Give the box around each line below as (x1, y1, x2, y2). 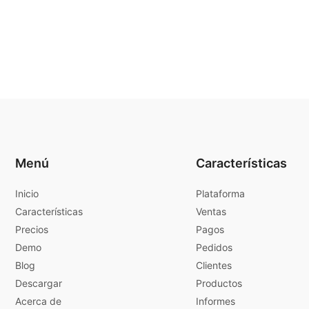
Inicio (15, 187, 39, 199)
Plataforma (196, 187, 245, 199)
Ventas (196, 205, 226, 217)
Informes (196, 295, 235, 307)
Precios (15, 223, 48, 235)
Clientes (196, 259, 232, 271)
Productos (196, 277, 242, 289)
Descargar (15, 277, 62, 289)
